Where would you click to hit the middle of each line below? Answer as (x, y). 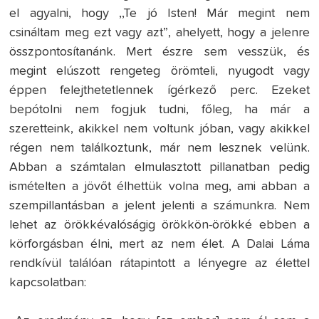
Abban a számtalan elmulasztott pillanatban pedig (159, 168)
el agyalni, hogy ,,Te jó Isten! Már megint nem (159, 14)
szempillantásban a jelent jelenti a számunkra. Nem (159, 206)
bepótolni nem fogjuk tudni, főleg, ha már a (159, 110)
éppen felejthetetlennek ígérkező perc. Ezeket (159, 91)
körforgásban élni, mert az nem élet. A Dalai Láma (159, 245)
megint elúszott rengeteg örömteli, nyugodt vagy (159, 72)
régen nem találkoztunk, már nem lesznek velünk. (159, 148)
